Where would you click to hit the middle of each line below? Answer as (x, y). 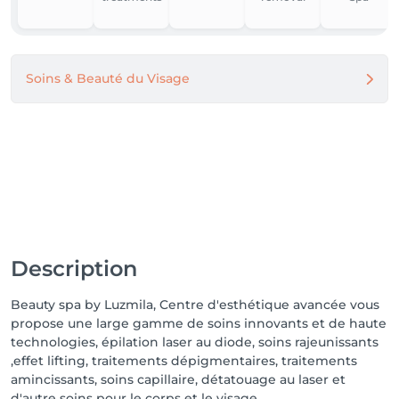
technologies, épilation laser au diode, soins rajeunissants (195, 342)
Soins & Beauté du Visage (108, 78)
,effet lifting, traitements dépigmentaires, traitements (184, 361)
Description (74, 269)
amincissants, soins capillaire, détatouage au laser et (178, 379)
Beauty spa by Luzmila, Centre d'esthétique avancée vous (195, 305)
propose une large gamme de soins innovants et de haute (199, 323)
